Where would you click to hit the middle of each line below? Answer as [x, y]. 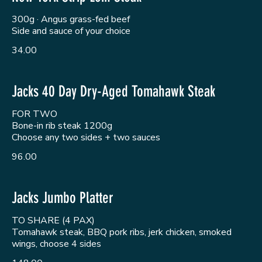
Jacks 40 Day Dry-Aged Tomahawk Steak [113, 91]
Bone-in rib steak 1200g [62, 125]
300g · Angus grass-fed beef [71, 19]
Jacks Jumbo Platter [63, 198]
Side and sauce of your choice [71, 31]
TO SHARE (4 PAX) [53, 220]
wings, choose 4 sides [56, 244]
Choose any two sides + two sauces [86, 137]
